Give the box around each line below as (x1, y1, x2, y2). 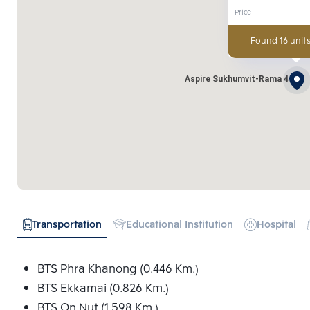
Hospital (256, 217, 296, 234)
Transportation (31, 217, 102, 234)
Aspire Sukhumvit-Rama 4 (185, 73, 289, 84)
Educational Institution (125, 217, 233, 234)
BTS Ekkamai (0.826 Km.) (37, 280, 169, 299)
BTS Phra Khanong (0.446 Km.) (37, 260, 199, 280)
